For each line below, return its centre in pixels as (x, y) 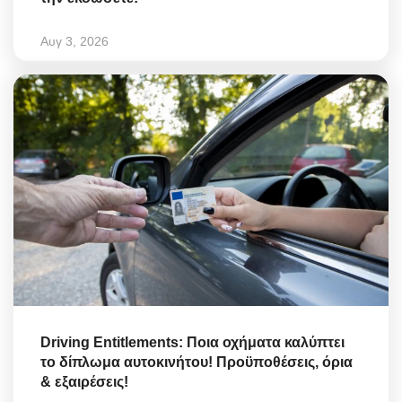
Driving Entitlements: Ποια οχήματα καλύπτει (192, 343)
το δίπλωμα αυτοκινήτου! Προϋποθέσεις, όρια (197, 363)
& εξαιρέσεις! (84, 382)
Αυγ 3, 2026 (74, 41)
